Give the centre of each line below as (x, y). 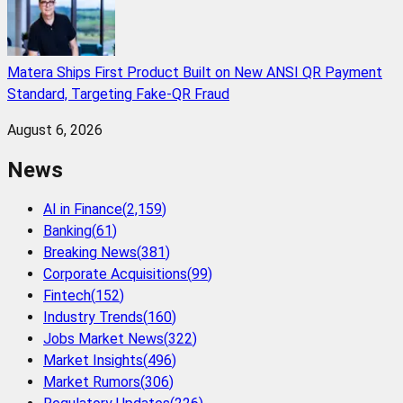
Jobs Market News (103, 338)
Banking (67, 230)
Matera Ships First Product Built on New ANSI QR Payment (195, 72)
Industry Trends (93, 317)
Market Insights (93, 360)
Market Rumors (92, 381)
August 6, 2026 (55, 130)
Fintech (67, 295)
